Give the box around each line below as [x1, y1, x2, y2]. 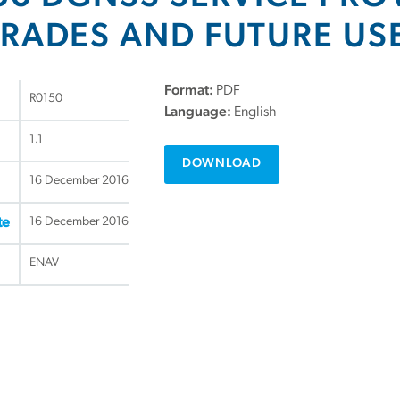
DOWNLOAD [182, 157, 262, 171]
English [234, 105, 277, 121]
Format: [164, 84, 216, 99]
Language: [164, 105, 234, 121]
